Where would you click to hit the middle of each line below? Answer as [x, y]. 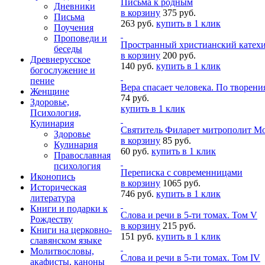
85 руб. [177, 141]
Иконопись [53, 177]
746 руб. [137, 194]
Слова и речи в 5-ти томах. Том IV [190, 258]
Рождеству [51, 219]
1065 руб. [182, 183]
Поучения [74, 28]
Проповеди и [80, 38]
